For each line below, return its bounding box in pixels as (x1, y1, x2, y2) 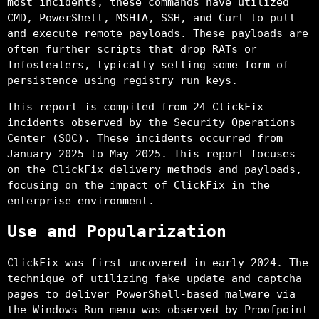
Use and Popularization (7, 222, 226, 241)
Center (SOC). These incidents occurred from (7, 132, 283, 145)
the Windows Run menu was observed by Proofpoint (7, 303, 308, 316)
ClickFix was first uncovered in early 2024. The (7, 256, 308, 269)
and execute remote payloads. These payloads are (7, 27, 308, 41)
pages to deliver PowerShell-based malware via (7, 287, 296, 300)
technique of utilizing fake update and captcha (7, 271, 302, 285)
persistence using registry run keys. (7, 74, 238, 88)
